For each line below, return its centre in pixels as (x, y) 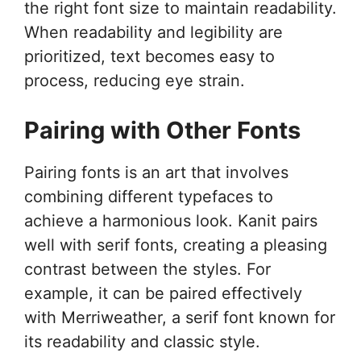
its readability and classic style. (142, 341)
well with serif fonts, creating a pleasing (176, 245)
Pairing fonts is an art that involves (156, 172)
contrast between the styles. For (147, 269)
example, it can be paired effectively (163, 293)
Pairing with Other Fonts (162, 130)
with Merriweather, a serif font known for (180, 317)
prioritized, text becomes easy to (149, 56)
